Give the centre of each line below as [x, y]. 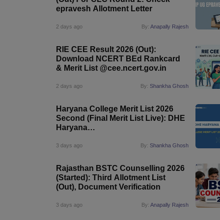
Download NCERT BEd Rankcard [118, 59]
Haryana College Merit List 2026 [115, 109]
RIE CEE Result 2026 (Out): [106, 49]
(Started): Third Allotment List [111, 178]
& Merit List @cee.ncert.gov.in [111, 68]
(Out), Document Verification [108, 187]
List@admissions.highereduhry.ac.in [124, 137]
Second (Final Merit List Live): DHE [121, 118]
